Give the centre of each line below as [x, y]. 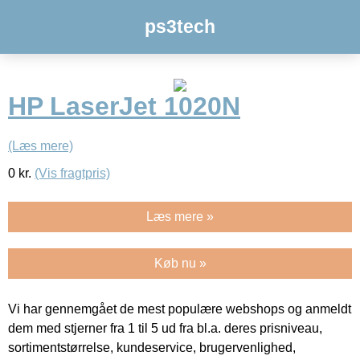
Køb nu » [180, 263]
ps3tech [180, 27]
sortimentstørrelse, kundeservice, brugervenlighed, [152, 347]
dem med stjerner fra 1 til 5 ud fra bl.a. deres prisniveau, [165, 328]
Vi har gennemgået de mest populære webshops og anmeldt [180, 309]
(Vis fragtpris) [72, 173]
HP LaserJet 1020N [124, 106]
